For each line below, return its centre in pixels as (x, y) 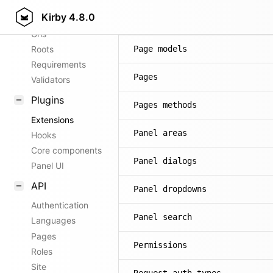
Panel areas (160, 133)
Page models (160, 49)
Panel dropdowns (170, 189)
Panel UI (48, 166)
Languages (53, 221)
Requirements (58, 65)
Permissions (160, 245)
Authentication (60, 205)
